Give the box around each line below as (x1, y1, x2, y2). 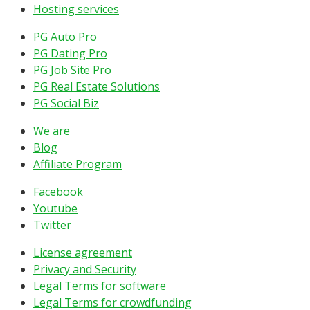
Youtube (33, 200, 77, 216)
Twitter (33, 217, 71, 232)
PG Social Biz (33, 95, 99, 111)
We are (33, 122, 70, 138)
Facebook (33, 183, 83, 199)
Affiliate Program (33, 156, 122, 172)
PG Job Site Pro (33, 62, 111, 77)
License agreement (33, 244, 132, 260)
